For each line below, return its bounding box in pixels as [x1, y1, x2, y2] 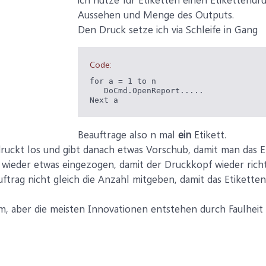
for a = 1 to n [90, 77, 156, 85]
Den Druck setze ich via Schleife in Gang [78, 23, 258, 36]
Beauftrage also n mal [78, 128, 178, 141]
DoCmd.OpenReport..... [90, 86, 204, 95]
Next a [90, 96, 118, 104]
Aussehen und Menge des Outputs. [78, 8, 234, 21]
